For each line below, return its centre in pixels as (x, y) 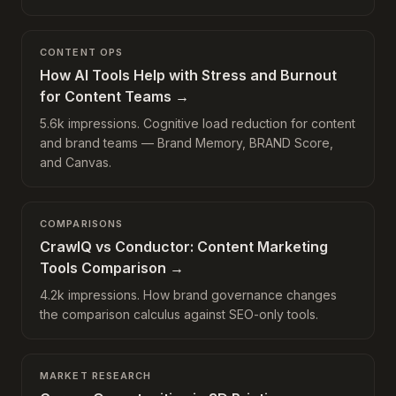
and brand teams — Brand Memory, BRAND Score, (187, 143)
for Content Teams (106, 96)
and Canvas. (76, 162)
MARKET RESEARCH (96, 376)
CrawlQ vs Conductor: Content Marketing (184, 247)
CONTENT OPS (82, 52)
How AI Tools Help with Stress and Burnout (188, 75)
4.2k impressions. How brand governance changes (188, 295)
